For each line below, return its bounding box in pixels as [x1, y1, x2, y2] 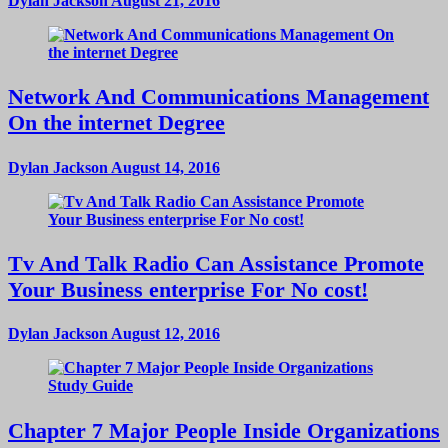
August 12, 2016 [108, 325, 220, 343]
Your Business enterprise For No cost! [8, 277, 368, 303]
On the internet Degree [8, 110, 225, 136]
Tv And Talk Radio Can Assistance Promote [8, 251, 424, 277]
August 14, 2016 [108, 158, 220, 176]
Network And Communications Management [8, 84, 429, 110]
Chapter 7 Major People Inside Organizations [8, 417, 440, 443]
